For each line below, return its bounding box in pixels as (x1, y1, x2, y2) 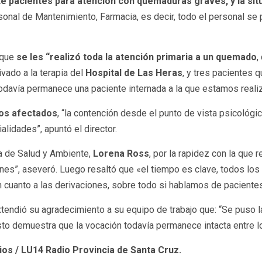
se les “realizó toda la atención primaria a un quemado (16, 51, 257, 63)
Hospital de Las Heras (85, 67, 182, 79)
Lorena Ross (93, 148, 149, 160)
